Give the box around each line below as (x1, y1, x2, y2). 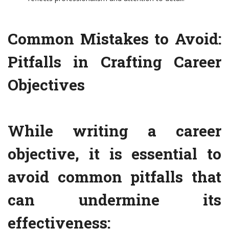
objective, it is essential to (8, 144, 221, 164)
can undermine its (8, 190, 221, 210)
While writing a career (8, 121, 221, 141)
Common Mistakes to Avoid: (8, 29, 221, 49)
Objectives (8, 75, 85, 95)
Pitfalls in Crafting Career (8, 52, 221, 72)
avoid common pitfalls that (8, 167, 221, 187)
